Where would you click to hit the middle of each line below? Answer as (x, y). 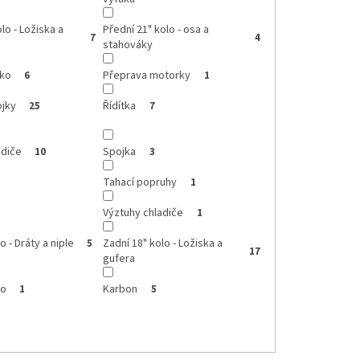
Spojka (120, 152)
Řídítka (120, 106)
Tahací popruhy (140, 183)
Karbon (121, 290)
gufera (119, 259)
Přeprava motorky (147, 76)
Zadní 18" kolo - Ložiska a (163, 244)
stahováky (128, 45)
